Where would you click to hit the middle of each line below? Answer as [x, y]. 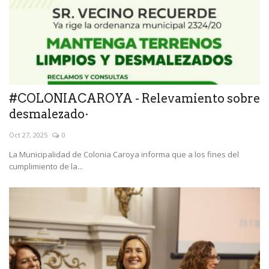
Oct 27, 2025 [28, 135]
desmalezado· [49, 114]
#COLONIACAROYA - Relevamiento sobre [134, 99]
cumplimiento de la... [46, 167]
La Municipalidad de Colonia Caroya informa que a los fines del [124, 155]
